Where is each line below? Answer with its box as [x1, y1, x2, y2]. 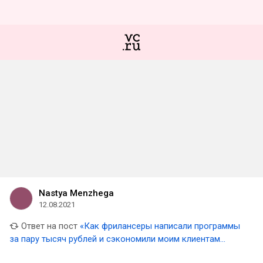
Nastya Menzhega [39, 188, 114, 198]
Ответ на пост [19, 221, 77, 231]
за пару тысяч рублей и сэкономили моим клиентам [9, 234, 220, 244]
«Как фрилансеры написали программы [80, 221, 240, 231]
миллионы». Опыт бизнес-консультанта [9, 247, 169, 257]
